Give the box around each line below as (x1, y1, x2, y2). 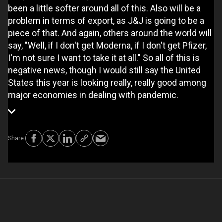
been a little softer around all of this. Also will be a (8, 2, 201, 13)
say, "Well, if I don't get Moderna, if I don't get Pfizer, (8, 40, 207, 51)
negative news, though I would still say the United (8, 64, 201, 75)
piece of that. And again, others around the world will (8, 27, 212, 38)
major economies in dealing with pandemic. (8, 89, 178, 100)
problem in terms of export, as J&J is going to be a (8, 15, 204, 26)
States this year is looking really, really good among (8, 77, 206, 88)
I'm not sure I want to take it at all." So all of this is (8, 52, 200, 63)
